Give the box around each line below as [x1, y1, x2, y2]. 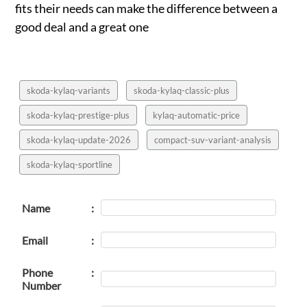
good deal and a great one [15, 19, 149, 34]
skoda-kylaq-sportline [27, 158, 113, 170]
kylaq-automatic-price [153, 109, 241, 121]
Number [22, 278, 62, 292]
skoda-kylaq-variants [27, 84, 111, 96]
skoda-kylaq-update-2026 [27, 134, 132, 145]
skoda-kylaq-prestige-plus [27, 109, 130, 121]
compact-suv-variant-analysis [154, 134, 272, 145]
